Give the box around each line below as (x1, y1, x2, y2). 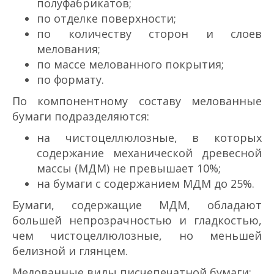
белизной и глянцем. (12, 243, 128, 258)
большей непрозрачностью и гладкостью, (12, 212, 262, 228)
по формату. (37, 72, 104, 87)
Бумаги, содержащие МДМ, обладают (12, 197, 262, 212)
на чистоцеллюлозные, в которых (37, 130, 262, 145)
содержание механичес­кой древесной (37, 145, 262, 160)
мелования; (37, 41, 100, 56)
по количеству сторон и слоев (37, 26, 262, 41)
